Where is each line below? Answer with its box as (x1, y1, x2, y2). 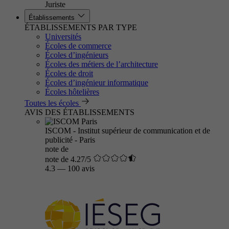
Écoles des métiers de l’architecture (45, 60, 158, 68)
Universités (45, 32, 81, 41)
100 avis (67, 164, 95, 173)
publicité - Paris (45, 135, 95, 144)
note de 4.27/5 (45, 155, 91, 164)
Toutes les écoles (25, 99, 79, 107)
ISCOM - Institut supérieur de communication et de (45, 126, 210, 135)
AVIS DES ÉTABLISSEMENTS (25, 108, 134, 117)
